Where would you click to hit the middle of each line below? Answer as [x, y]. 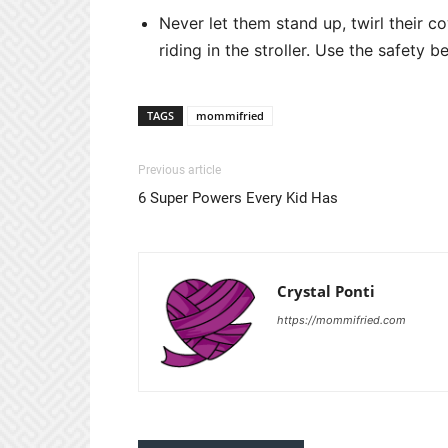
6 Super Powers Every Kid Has [238, 198]
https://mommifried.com [341, 320]
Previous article [179, 170]
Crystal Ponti [326, 291]
